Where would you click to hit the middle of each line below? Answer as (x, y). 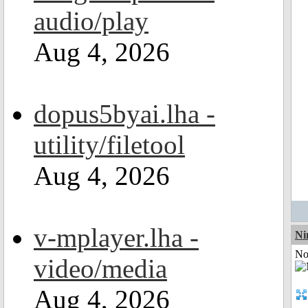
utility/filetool (109, 145)
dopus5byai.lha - (124, 114)
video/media (100, 268)
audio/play (91, 21)
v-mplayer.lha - (116, 238)
